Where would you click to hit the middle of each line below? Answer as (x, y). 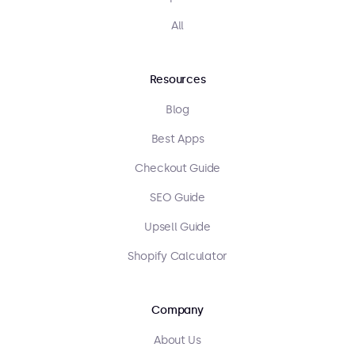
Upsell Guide (177, 227)
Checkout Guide (177, 169)
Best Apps (177, 139)
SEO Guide (177, 198)
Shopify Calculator (177, 257)
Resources (177, 80)
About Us (177, 341)
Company (177, 311)
